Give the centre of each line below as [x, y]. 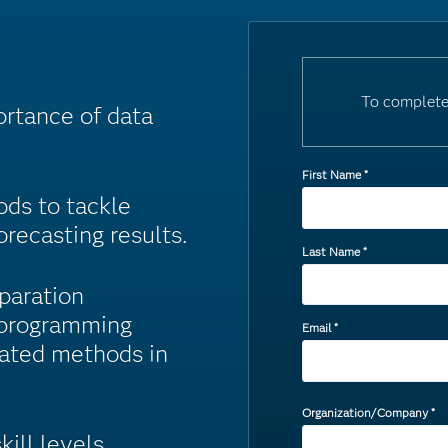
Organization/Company [365, 412]
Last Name [331, 251]
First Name [332, 174]
